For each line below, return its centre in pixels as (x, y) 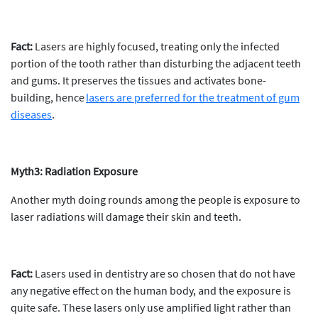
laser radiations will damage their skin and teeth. (126, 216)
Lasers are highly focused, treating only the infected (156, 46)
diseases (31, 114)
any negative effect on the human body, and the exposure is (151, 290)
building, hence (48, 97)
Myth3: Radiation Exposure (74, 171)
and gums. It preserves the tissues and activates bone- (138, 80)
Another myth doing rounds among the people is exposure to (155, 199)
